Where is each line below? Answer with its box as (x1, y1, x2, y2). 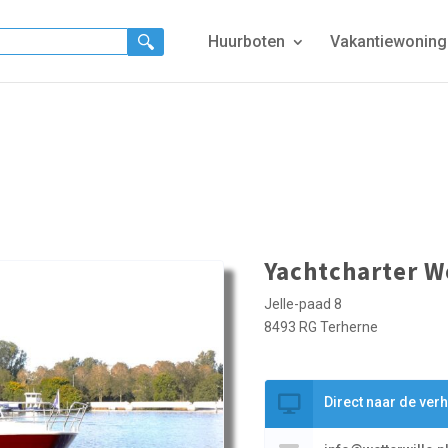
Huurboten (208, 32, 285, 51)
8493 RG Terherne (264, 319, 378, 335)
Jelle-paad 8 (264, 296, 342, 312)
